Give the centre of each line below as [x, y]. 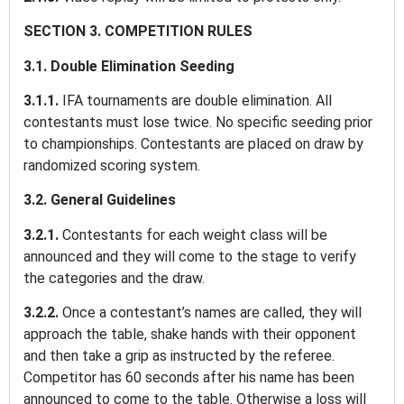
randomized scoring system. [114, 166]
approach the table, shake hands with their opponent [190, 335]
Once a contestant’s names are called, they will [212, 313]
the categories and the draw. [116, 278]
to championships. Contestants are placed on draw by [193, 144]
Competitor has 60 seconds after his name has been [189, 378]
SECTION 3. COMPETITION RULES [140, 32]
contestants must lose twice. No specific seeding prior [198, 123]
